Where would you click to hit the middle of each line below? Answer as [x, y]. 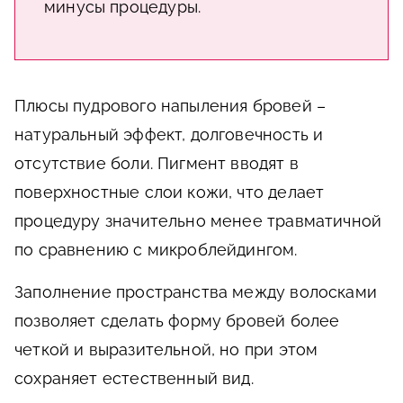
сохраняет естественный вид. [134, 378]
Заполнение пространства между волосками [196, 291]
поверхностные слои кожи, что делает [170, 192]
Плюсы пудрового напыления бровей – [170, 105]
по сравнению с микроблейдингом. [156, 249]
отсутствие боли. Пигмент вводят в [157, 163]
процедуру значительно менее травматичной [198, 220]
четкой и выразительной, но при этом [166, 349]
